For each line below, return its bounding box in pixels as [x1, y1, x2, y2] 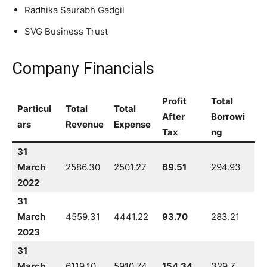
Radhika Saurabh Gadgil [24, 4, 125, 15]
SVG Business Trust [24, 25, 108, 37]
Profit [162, 95, 187, 107]
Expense [114, 118, 151, 130]
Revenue [66, 118, 104, 130]
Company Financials [12, 58, 154, 78]
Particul [17, 103, 51, 114]
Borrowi [211, 110, 245, 122]
